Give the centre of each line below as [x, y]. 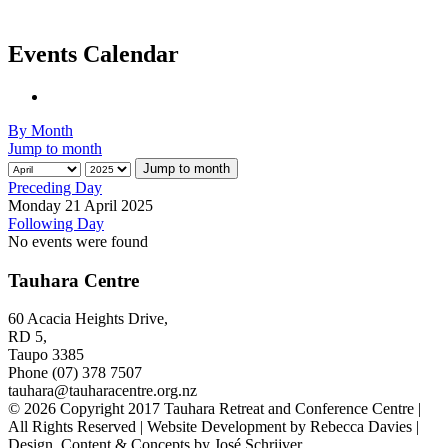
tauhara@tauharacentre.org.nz [102, 391]
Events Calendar [93, 53]
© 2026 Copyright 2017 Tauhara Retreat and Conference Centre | [214, 409]
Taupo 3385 [46, 355]
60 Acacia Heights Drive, [88, 319]
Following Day [56, 223]
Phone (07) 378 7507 [75, 373]
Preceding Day [55, 187]
